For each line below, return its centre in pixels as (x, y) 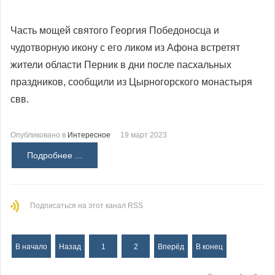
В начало (31, 246)
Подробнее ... (55, 155)
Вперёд (171, 246)
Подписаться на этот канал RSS (87, 205)
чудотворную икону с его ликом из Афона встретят (125, 47)
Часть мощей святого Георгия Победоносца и (115, 30)
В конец (209, 246)
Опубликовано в (38, 135)
